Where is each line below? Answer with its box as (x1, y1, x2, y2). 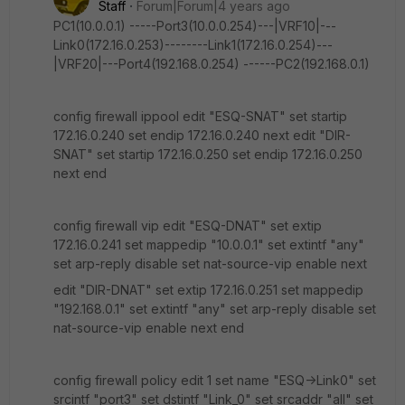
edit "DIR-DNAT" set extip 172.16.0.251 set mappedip (53, 281, 363, 297)
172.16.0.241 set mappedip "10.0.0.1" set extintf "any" (53, 236, 364, 252)
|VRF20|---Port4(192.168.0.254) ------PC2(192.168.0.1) (53, 55, 370, 71)
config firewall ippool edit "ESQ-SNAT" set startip (53, 108, 347, 124)
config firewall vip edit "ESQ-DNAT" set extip (53, 217, 322, 233)
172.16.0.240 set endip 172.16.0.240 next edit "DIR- (53, 127, 351, 143)
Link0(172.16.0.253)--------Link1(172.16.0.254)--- (53, 36, 333, 52)
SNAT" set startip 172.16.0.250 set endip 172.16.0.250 (53, 146, 363, 162)
